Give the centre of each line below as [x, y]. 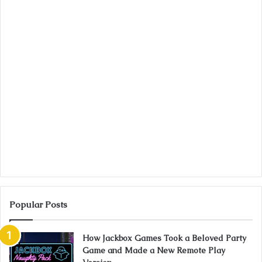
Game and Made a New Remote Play [154, 251]
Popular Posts [38, 205]
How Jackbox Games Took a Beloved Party [164, 238]
